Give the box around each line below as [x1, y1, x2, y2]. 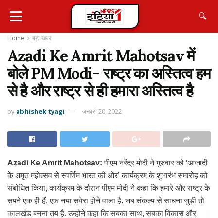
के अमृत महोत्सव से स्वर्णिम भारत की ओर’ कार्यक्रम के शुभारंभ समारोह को [7, 171, 208, 180]
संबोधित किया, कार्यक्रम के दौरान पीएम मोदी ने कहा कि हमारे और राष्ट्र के [7, 183, 210, 192]
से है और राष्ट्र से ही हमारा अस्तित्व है [7, 81, 193, 101]
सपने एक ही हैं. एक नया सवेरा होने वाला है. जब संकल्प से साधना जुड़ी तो [7, 196, 204, 205]
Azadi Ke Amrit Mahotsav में [7, 46, 195, 66]
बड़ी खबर [32, 34, 51, 42]
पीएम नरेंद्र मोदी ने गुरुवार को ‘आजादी [102, 158, 208, 167]
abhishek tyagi [16, 107, 65, 116]
